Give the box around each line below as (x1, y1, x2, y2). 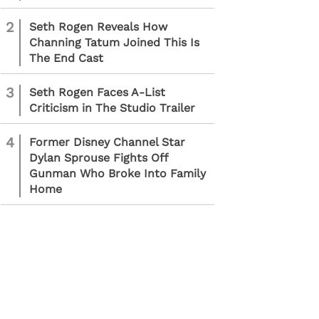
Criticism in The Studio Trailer (29, 101, 195, 115)
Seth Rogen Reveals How (29, 20, 167, 33)
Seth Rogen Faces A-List (29, 85, 165, 99)
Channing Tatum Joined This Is (29, 36, 199, 49)
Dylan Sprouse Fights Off (29, 151, 168, 164)
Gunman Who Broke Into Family (29, 167, 206, 180)
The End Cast (29, 51, 103, 65)
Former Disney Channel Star (29, 135, 185, 149)
